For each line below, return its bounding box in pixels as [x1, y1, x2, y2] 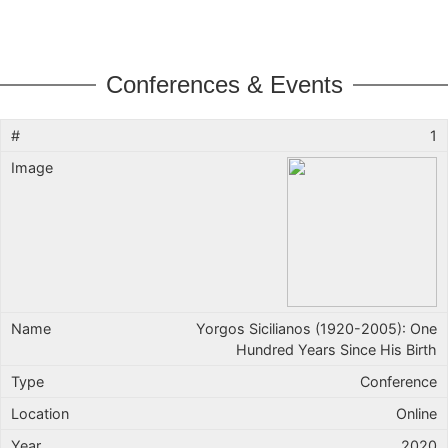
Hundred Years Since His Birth [236, 340, 437, 358]
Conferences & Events [105, 70, 343, 98]
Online [396, 404, 437, 422]
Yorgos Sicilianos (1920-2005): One [196, 319, 437, 337]
